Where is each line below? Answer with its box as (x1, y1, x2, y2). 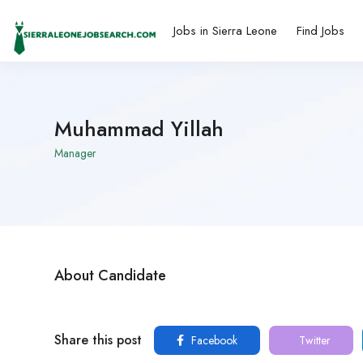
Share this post (54, 331, 142, 350)
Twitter (296, 332, 331, 349)
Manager (54, 145, 96, 162)
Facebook (188, 332, 237, 349)
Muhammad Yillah (54, 113, 224, 145)
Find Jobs (296, 22, 344, 41)
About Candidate (54, 265, 166, 287)
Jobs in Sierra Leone (173, 22, 277, 41)
